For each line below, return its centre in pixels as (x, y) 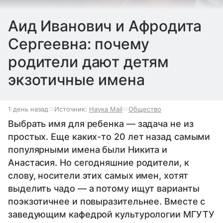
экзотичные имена (76, 80)
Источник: (72, 109)
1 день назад (28, 109)
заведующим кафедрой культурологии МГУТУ (111, 215)
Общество (145, 109)
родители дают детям (89, 62)
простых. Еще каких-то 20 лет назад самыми (109, 137)
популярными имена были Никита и (88, 150)
